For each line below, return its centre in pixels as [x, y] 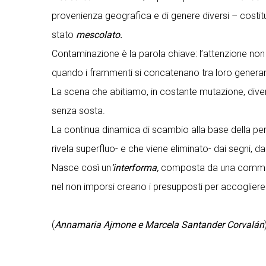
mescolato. [99, 35]
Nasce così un [81, 168]
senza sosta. [78, 111]
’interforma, [135, 168]
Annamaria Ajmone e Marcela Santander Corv [150, 225]
